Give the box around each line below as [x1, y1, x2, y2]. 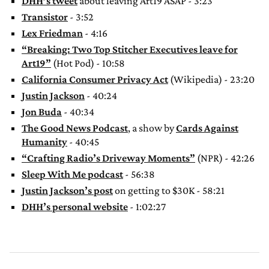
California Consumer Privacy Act [22, 73, 168, 86]
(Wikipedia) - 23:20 [168, 73, 255, 86]
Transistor [22, 11, 68, 23]
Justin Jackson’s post [22, 184, 113, 197]
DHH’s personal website [22, 201, 128, 213]
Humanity [22, 136, 67, 148]
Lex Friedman [22, 27, 83, 40]
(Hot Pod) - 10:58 [51, 57, 125, 70]
